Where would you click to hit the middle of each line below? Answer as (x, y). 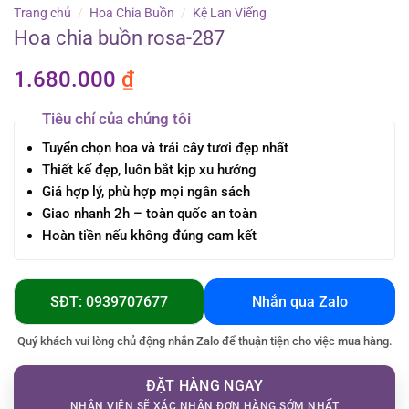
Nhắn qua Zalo (300, 302)
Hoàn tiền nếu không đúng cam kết (149, 236)
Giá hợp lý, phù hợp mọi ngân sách (146, 192)
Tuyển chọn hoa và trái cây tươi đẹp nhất (165, 148)
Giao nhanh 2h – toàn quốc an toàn (149, 214)
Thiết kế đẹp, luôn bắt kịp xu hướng (149, 170)
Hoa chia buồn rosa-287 (119, 38)
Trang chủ (42, 12)
